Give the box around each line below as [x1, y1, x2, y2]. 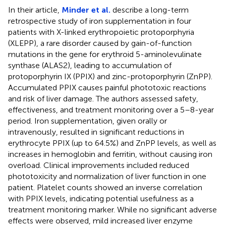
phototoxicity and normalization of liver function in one [8, 171, 206, 181]
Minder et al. [62, 5, 110, 15]
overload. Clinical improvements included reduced [8, 160, 189, 170]
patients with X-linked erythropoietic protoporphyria [8, 27, 194, 37]
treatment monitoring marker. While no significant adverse [8, 204, 217, 214]
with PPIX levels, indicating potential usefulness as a [8, 193, 194, 203]
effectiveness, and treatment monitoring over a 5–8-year [8, 104, 214, 115]
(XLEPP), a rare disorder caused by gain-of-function [8, 38, 192, 48]
